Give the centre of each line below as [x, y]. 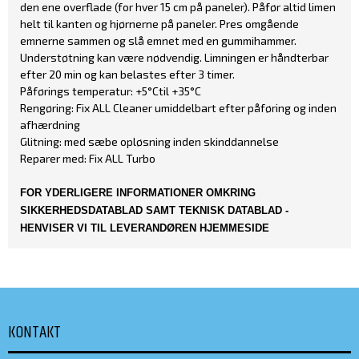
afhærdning [50, 124]
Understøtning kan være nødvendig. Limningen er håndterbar [174, 57]
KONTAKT [34, 332]
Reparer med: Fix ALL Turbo [88, 158]
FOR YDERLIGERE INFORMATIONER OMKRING [138, 192]
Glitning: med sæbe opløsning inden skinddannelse [149, 141]
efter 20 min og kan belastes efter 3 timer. [127, 74]
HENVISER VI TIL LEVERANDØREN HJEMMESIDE [145, 228]
